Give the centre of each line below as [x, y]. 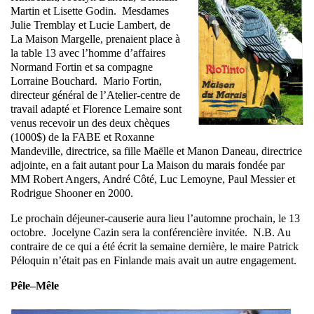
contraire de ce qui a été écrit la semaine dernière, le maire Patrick [155, 247]
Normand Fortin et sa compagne [82, 67]
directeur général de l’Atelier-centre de [95, 95]
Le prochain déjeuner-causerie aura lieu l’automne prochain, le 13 [155, 219]
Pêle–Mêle [35, 286]
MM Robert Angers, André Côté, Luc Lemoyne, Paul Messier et [153, 179]
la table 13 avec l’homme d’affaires [88, 53]
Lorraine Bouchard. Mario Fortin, [86, 81]
